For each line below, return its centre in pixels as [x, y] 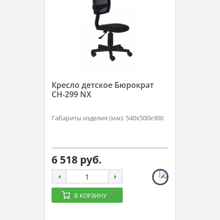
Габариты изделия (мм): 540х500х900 [108, 118]
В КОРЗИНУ [90, 196]
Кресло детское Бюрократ [103, 85]
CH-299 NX [71, 94]
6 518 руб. [77, 160]
